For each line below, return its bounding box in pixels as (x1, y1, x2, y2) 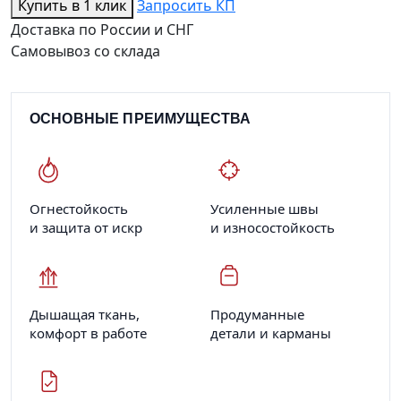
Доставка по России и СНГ (11, 19, 193, 39)
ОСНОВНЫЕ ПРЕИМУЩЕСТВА (30, 110, 252, 126)
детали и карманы (210, 323, 331, 342)
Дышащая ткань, (30, 304, 140, 323)
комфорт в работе (30, 323, 147, 342)
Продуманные (210, 304, 304, 323)
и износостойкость (210, 218, 335, 236)
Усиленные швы (210, 199, 319, 218)
